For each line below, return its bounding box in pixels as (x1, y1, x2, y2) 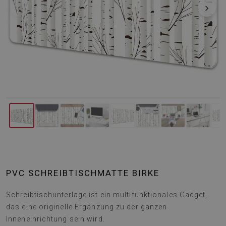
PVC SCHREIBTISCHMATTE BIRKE (6, 168, 159, 178)
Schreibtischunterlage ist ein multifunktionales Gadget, (6, 191, 208, 199)
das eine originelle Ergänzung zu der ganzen (6, 203, 167, 211)
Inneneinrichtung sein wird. (6, 215, 105, 223)
